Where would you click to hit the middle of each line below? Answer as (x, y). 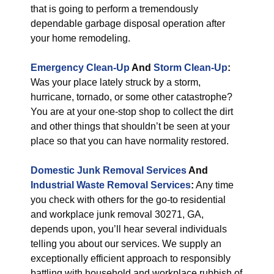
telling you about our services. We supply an (126, 244)
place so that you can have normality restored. (130, 141)
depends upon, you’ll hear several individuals (129, 229)
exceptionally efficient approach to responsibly (131, 258)
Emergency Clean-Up (80, 68)
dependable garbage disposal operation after (128, 24)
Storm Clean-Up (191, 68)
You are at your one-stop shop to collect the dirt (132, 112)
